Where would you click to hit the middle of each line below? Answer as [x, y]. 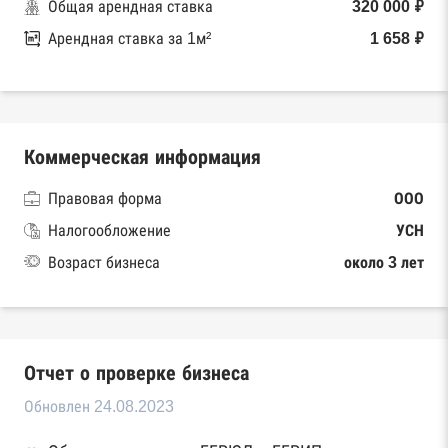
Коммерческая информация [142, 156]
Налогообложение [109, 230]
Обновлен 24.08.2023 [99, 406]
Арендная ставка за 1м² [129, 38]
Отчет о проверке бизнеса [136, 372]
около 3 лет [384, 262]
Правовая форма [105, 198]
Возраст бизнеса [104, 262]
